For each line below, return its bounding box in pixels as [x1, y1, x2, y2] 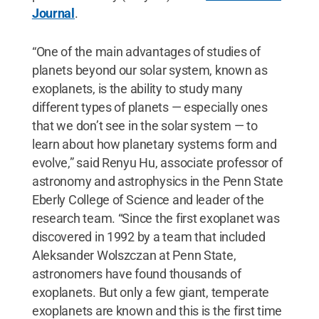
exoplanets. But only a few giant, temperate [31, 284, 270, 300]
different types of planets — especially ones [31, 99, 268, 115]
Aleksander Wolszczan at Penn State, [31, 247, 236, 263]
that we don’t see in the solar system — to [31, 117, 258, 133]
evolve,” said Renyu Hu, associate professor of [31, 155, 283, 170]
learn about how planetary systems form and [31, 136, 277, 152]
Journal [31, 5, 75, 21]
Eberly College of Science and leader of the [31, 192, 265, 207]
